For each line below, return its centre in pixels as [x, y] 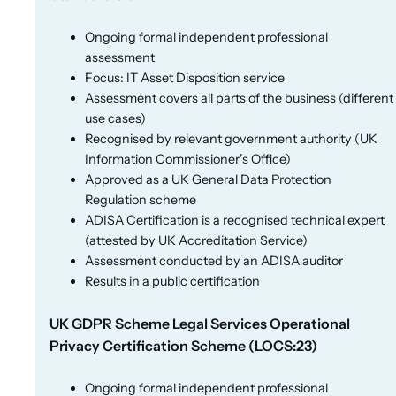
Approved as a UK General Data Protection [208, 179]
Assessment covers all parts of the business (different [239, 98]
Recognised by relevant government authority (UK [231, 138]
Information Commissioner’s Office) [188, 159]
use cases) [115, 118]
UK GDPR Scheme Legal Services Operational [200, 323]
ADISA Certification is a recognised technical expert [235, 220]
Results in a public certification [172, 281]
